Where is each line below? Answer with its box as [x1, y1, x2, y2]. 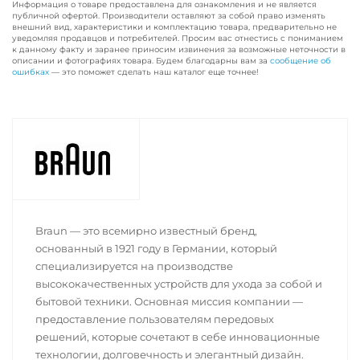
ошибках [12, 67, 49, 78]
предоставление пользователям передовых [35, 313, 274, 326]
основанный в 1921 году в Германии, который [35, 242, 277, 256]
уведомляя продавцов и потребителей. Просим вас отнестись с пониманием [12, 33, 343, 44]
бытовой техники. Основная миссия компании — [35, 295, 303, 309]
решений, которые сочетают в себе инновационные [35, 330, 320, 344]
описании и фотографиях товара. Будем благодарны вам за [12, 55, 270, 67]
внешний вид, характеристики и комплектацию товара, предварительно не [12, 22, 337, 33]
